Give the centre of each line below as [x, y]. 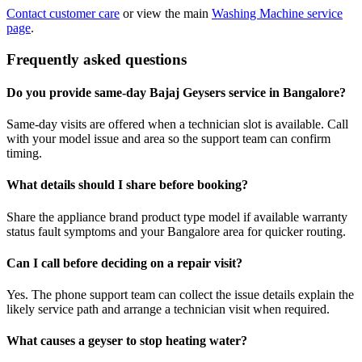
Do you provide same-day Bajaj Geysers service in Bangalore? [176, 92]
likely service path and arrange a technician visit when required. [168, 309]
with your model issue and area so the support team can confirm [168, 139]
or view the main [166, 13]
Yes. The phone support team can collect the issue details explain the [180, 295]
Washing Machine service [277, 13]
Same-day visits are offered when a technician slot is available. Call [177, 124]
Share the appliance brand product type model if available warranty [177, 217]
